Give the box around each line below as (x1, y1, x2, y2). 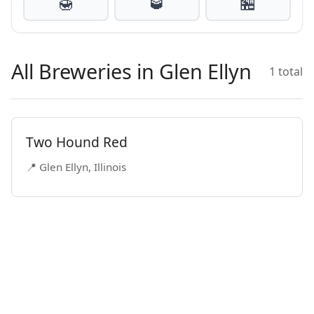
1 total (269, 63, 303, 79)
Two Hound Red (26, 132, 128, 151)
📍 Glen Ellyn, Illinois (26, 160, 126, 174)
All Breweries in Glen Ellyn (11, 57, 252, 85)
